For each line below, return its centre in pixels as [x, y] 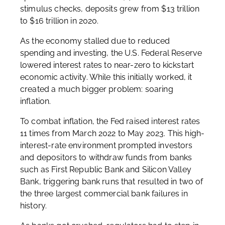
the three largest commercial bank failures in [104, 194]
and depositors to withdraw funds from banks [106, 157]
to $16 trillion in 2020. [60, 21]
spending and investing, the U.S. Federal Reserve [111, 53]
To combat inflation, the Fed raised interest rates [110, 121]
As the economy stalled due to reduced [95, 41]
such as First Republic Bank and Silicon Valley [106, 170]
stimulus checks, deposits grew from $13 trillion [110, 9]
